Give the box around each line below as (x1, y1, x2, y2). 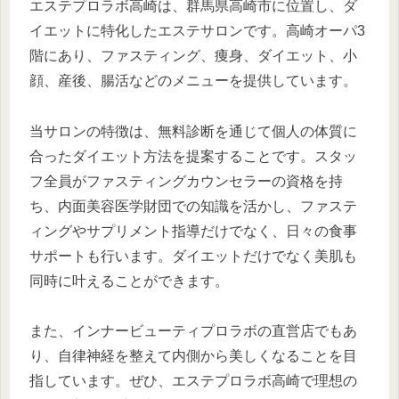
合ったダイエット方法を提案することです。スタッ (29, 148, 357, 164)
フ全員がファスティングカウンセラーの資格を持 (29, 173, 343, 189)
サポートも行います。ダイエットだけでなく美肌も (29, 248, 357, 264)
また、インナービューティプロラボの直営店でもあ (29, 323, 357, 339)
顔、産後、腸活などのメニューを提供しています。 (29, 72, 357, 88)
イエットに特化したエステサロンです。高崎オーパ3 (29, 22, 365, 38)
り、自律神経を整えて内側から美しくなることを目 (29, 348, 357, 364)
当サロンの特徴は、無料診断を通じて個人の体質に (29, 123, 357, 139)
